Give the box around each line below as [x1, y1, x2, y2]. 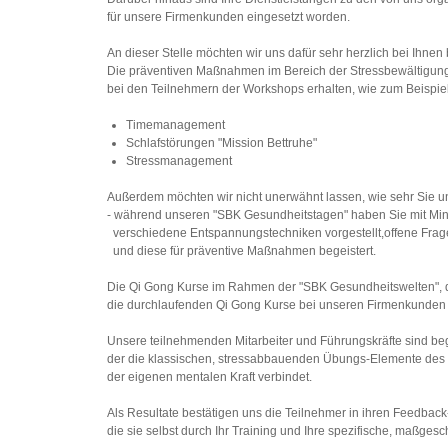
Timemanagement [126, 118, 226, 132]
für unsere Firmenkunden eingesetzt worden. [107, 10, 350, 24]
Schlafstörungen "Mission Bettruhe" [126, 136, 318, 150]
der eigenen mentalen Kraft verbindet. [107, 370, 312, 384]
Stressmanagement [126, 154, 233, 168]
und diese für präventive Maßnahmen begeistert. [107, 244, 376, 258]
